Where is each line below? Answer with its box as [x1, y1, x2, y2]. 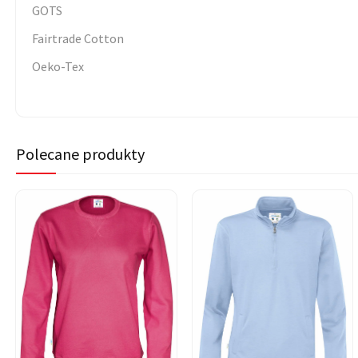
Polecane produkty [16, 144, 145, 165]
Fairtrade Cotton [32, 30, 124, 47]
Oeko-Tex [32, 58, 84, 75]
